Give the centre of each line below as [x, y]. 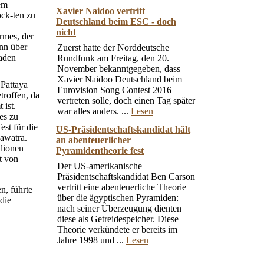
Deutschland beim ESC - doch [116, 22]
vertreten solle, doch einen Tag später [126, 100]
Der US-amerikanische [100, 166]
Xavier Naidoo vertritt [100, 11]
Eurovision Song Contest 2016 [114, 90]
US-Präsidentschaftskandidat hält [123, 129]
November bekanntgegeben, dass [119, 69]
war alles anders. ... [94, 111]
